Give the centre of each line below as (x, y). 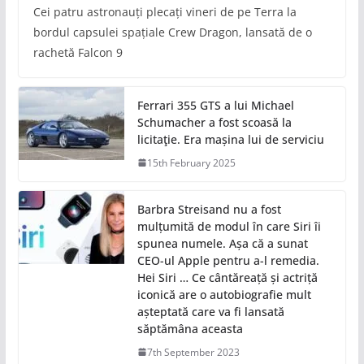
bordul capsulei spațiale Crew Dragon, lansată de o (172, 32)
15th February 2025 (191, 162)
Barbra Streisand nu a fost (209, 209)
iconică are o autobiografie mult (224, 294)
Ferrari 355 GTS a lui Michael (215, 105)
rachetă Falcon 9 (78, 52)
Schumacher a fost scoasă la (214, 122)
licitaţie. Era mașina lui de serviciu (230, 139)
